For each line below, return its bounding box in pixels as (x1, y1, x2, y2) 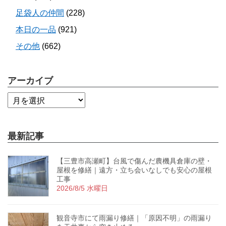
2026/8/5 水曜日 (56, 184, 108, 193)
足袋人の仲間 (16, 9, 64, 18)
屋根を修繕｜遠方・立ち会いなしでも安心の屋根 (56, 166, 212, 175)
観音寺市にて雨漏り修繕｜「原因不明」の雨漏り (56, 214, 212, 222)
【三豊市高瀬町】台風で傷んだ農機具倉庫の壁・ (56, 157, 212, 165)
